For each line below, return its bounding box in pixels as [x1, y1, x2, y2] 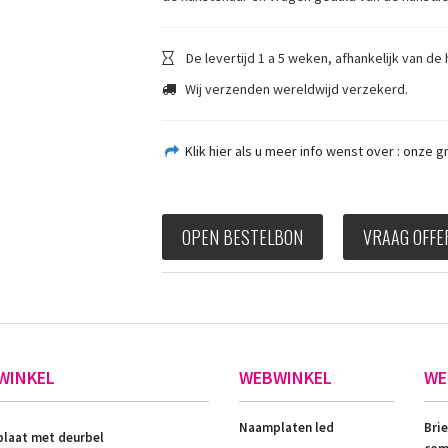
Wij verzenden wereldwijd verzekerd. [181, 79, 408, 98]
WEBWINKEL [239, 365, 332, 389]
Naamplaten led [239, 418, 334, 436]
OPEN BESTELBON [181, 223, 303, 250]
